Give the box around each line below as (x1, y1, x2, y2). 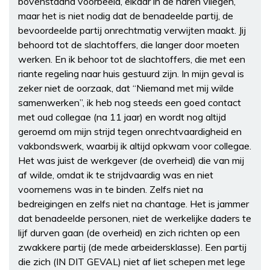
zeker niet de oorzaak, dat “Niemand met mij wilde (18, 81, 234, 94)
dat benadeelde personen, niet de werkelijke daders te (18, 212, 251, 224)
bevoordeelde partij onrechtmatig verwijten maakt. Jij (18, 24, 246, 36)
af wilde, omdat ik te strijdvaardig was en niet (18, 168, 213, 181)
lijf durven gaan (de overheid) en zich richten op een (18, 226, 240, 239)
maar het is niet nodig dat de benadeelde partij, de (18, 9, 233, 22)
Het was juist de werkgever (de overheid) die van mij (18, 154, 244, 166)
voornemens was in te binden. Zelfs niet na (18, 183, 203, 195)
